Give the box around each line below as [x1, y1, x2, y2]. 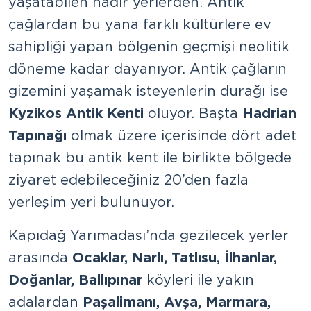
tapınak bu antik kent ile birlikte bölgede [8, 149, 292, 166]
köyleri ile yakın [142, 271, 254, 288]
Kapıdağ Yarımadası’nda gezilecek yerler [8, 226, 289, 244]
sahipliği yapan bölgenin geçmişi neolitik [8, 37, 289, 55]
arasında [8, 249, 72, 266]
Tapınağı [8, 126, 67, 144]
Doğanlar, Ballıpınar [8, 271, 142, 288]
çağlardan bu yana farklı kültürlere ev [8, 15, 271, 33]
